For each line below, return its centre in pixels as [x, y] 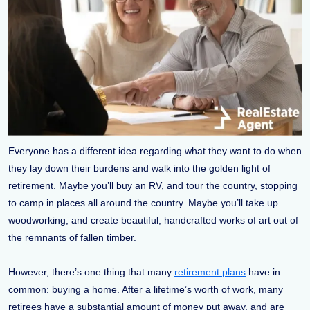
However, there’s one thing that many [91, 272]
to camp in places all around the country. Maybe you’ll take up [143, 202]
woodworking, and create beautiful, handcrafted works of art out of [153, 220]
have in [263, 272]
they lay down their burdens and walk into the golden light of [139, 168]
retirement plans [210, 272]
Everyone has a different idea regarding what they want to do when [155, 151]
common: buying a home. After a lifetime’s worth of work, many [146, 289]
